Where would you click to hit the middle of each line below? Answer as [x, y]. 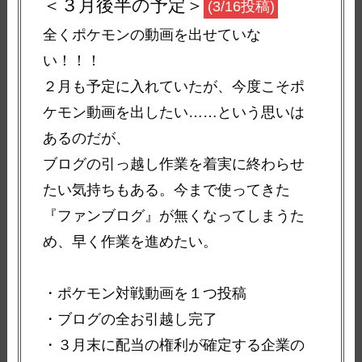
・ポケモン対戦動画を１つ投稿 [145, 294]
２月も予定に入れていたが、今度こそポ [174, 87]
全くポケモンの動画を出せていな [152, 35]
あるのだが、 [87, 139]
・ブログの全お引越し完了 [130, 320]
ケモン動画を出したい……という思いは [174, 113]
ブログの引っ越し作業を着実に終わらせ [174, 164]
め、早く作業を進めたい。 [130, 242]
